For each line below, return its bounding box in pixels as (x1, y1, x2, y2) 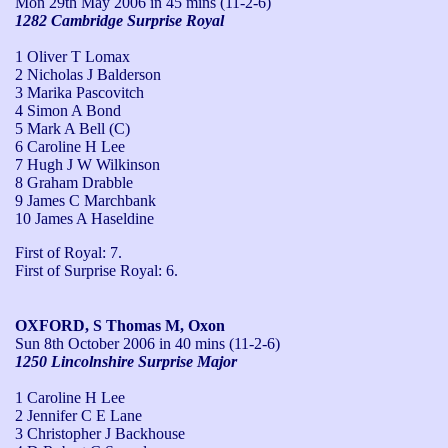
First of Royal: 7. (15, 243, 122, 261)
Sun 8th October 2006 (15, 334, 155, 352)
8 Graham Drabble (15, 173, 133, 191)
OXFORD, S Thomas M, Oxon (15, 316, 225, 334)
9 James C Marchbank (15, 191, 156, 209)
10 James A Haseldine (15, 209, 154, 227)
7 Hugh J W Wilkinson (15, 155, 160, 173)
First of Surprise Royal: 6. (15, 261, 178, 279)
